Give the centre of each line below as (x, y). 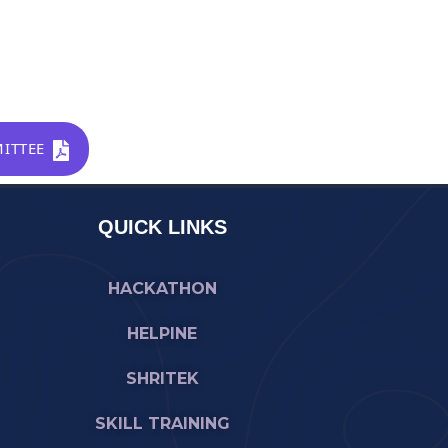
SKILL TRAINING (162, 424)
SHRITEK (162, 379)
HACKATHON (162, 289)
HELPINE (162, 334)
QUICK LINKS (162, 227)
